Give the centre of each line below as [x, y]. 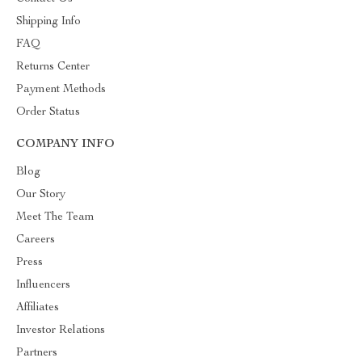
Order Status [48, 112]
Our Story [41, 195]
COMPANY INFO [65, 145]
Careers [36, 240]
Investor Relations [61, 330]
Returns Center [53, 67]
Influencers [43, 285]
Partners [37, 353]
